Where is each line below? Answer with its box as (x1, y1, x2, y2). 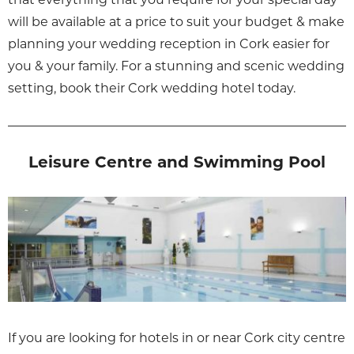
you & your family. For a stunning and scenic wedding (8, 58, 345, 73)
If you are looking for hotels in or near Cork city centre (8, 330, 345, 345)
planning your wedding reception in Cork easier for (8, 36, 330, 51)
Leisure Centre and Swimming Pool (28, 152, 326, 171)
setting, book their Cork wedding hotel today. (8, 80, 296, 96)
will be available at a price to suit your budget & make (8, 13, 345, 29)
